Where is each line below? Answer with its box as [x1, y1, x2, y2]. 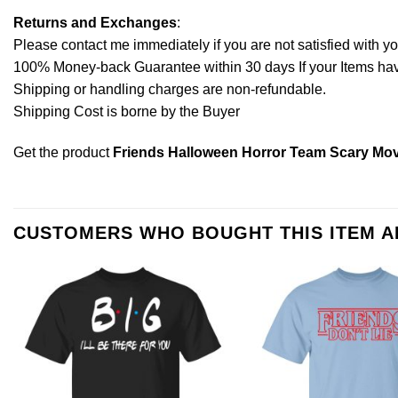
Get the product [13, 144, 113, 160]
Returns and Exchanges [13, 14, 177, 30]
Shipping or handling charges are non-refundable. [13, 81, 326, 97]
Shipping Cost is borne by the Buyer [13, 103, 240, 119]
